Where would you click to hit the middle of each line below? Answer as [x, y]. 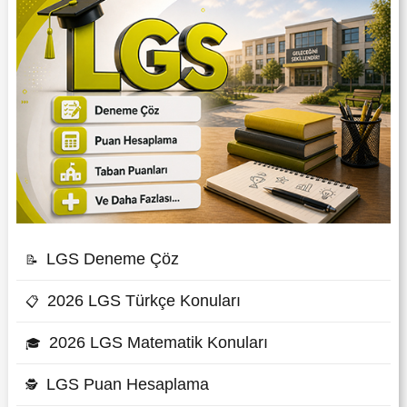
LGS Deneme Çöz [113, 259]
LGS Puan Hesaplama [128, 385]
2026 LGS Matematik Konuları [159, 343]
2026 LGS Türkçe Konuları [144, 301]
